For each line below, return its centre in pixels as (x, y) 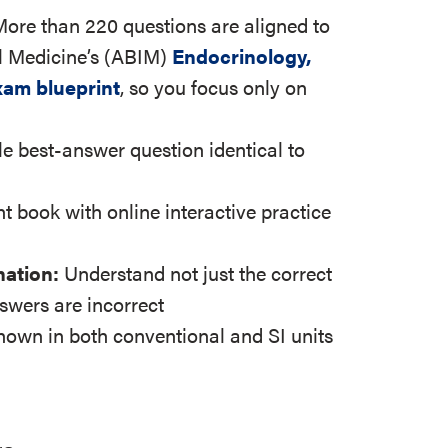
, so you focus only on (214, 86)
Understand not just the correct (198, 272)
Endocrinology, (242, 55)
